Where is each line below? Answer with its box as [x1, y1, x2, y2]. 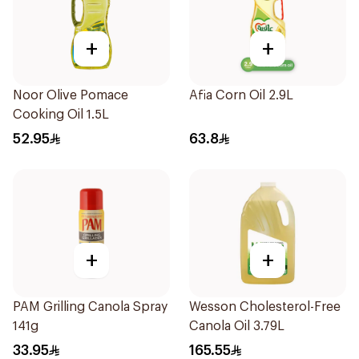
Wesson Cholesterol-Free [189, 301, 341, 313]
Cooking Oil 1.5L [13, 108, 109, 121]
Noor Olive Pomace [13, 89, 128, 102]
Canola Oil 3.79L [189, 320, 284, 333]
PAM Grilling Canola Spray [13, 301, 167, 313]
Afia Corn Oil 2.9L [189, 89, 293, 102]
